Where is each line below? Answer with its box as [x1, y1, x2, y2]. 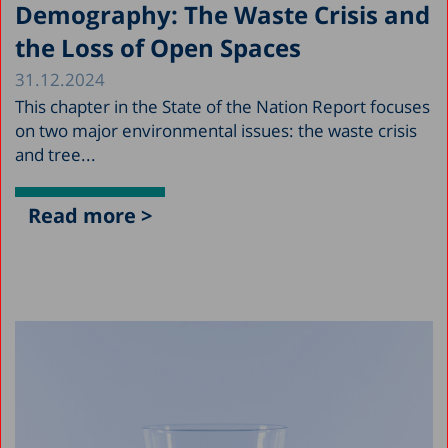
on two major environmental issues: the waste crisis [15, 119, 417, 143]
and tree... [15, 143, 96, 167]
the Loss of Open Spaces [15, 31, 301, 65]
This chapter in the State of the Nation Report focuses [15, 95, 430, 119]
